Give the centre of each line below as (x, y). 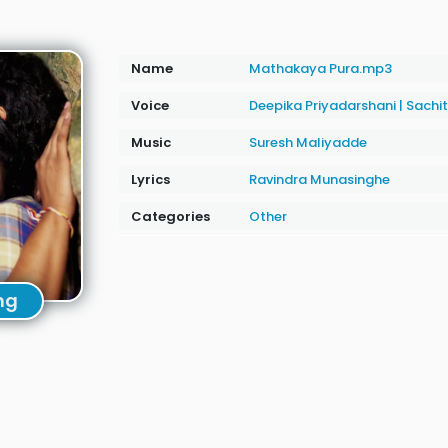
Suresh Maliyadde (307, 142)
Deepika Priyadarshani (323, 105)
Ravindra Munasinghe (319, 179)
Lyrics (150, 179)
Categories (170, 216)
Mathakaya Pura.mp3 (320, 68)
